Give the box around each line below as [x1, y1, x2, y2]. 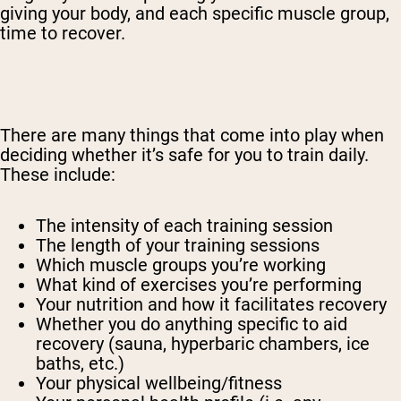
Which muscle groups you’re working [36, 254, 326, 277]
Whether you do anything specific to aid [36, 313, 347, 336]
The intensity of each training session [36, 215, 333, 237]
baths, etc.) [36, 353, 124, 375]
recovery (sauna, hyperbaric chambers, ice [36, 333, 370, 355]
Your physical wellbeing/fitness [36, 372, 282, 395]
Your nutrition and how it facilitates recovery [36, 294, 387, 316]
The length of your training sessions [36, 235, 320, 257]
